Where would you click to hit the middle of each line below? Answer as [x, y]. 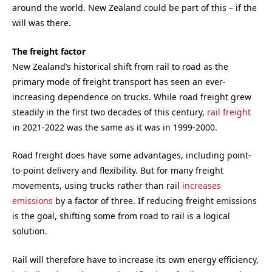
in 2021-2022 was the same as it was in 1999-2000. [115, 127]
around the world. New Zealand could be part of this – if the [134, 8]
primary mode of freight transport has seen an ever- [119, 81]
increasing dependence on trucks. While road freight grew [132, 97]
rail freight [229, 112]
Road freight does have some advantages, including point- [132, 155]
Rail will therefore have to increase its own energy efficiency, [135, 259]
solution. [30, 231]
